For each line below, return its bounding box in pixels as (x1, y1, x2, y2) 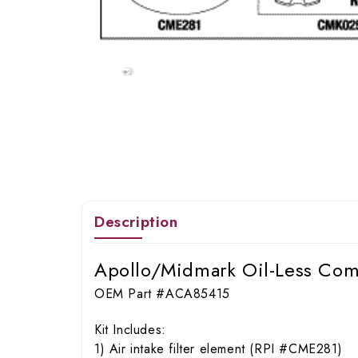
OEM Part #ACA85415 (94, 284, 230, 303)
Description (94, 211, 178, 233)
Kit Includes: (94, 320, 166, 339)
